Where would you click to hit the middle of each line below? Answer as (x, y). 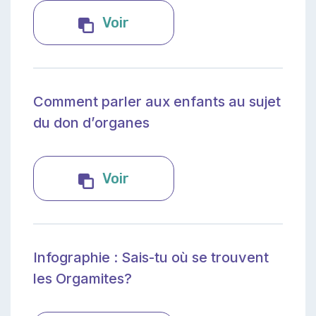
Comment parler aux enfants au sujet (157, 101)
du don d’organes (91, 122)
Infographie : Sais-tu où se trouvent (151, 257)
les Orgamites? (83, 278)
